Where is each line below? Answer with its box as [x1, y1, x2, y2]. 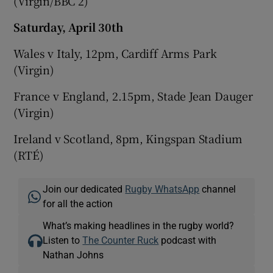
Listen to [43, 235, 83, 245]
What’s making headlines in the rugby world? [43, 220, 235, 230]
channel [199, 183, 236, 194]
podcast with [158, 235, 217, 245]
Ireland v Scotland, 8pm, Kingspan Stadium [13, 130, 243, 146]
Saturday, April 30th [13, 18, 123, 35]
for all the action [43, 198, 113, 208]
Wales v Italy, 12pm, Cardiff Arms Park [13, 44, 217, 61]
